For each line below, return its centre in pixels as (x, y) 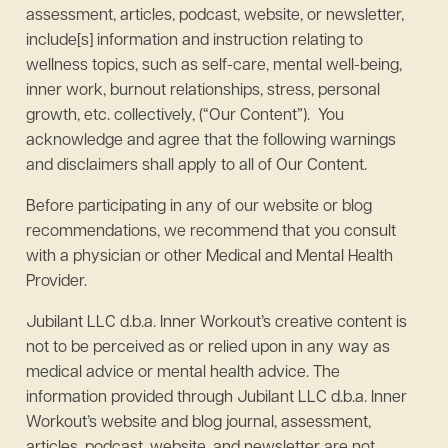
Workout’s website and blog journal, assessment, (198, 423)
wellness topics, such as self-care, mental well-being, (214, 66)
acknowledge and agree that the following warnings (211, 141)
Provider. (56, 282)
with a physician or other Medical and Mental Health (209, 257)
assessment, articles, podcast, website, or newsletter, (215, 16)
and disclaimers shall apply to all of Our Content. (196, 166)
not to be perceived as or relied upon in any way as (208, 348)
